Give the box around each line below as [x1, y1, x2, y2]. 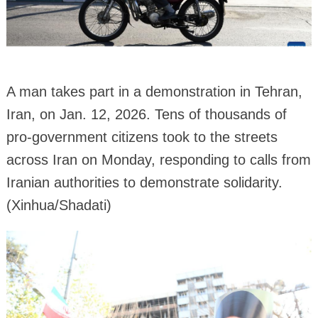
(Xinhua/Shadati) [6, 197, 111, 213]
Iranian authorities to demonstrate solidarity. [6, 174, 283, 190]
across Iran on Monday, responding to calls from [6, 151, 311, 168]
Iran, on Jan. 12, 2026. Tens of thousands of [6, 106, 287, 122]
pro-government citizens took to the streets [6, 128, 278, 145]
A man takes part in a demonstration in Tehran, [6, 83, 302, 99]
